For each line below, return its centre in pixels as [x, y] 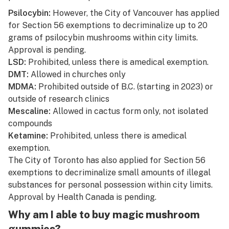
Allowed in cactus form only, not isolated [130, 111]
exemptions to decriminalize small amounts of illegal [109, 173]
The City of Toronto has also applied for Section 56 [107, 160]
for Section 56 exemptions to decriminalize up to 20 [108, 25]
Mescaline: [30, 111]
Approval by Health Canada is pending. [83, 197]
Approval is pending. [48, 50]
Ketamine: [29, 136]
